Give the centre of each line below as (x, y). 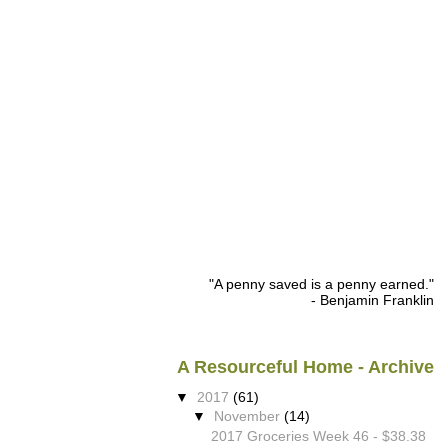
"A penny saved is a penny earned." (321, 283)
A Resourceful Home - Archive (305, 366)
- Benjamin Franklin (372, 299)
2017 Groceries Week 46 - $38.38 (318, 435)
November (249, 416)
